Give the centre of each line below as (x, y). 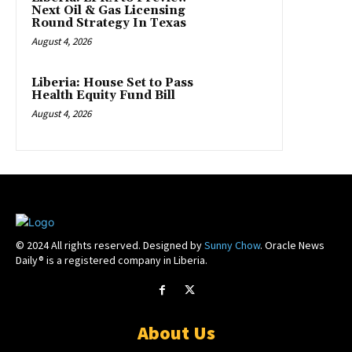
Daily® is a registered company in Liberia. (112, 260)
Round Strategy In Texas (109, 24)
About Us (176, 332)
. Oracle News (292, 246)
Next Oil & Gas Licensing (108, 11)
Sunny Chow (232, 246)
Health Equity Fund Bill (103, 96)
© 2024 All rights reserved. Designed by (110, 246)
